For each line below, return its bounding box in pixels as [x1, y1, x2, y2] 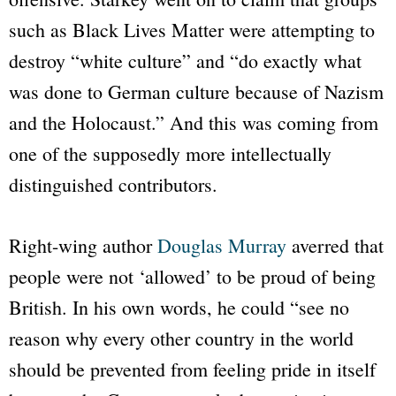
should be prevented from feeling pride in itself [9, 356, 376, 383]
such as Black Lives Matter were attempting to [9, 17, 375, 43]
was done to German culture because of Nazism [9, 79, 384, 105]
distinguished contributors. [9, 171, 217, 198]
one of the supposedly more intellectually [9, 141, 331, 167]
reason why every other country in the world [9, 325, 354, 352]
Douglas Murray [157, 232, 286, 259]
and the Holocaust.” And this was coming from [9, 110, 378, 136]
